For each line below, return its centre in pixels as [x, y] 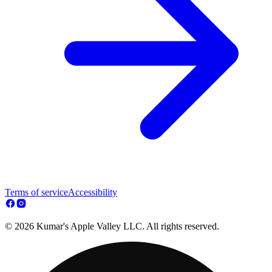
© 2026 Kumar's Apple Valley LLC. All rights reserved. [112, 226]
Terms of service [36, 192]
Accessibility [93, 192]
